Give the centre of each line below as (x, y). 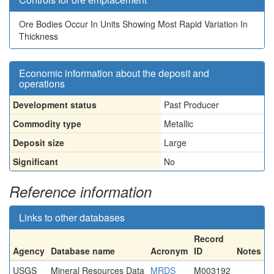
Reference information (80, 191)
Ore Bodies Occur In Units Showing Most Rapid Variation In (133, 24)
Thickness (39, 36)
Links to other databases (72, 217)
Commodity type (47, 124)
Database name (83, 251)
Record (209, 239)
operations (42, 83)
